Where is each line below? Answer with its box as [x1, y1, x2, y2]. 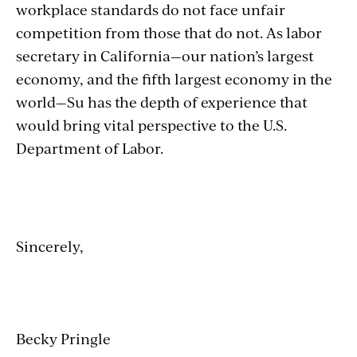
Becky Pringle [16, 328, 111, 348]
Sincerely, [16, 236, 84, 256]
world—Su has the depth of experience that [16, 92, 308, 112]
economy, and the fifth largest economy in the [16, 69, 332, 88]
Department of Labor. [16, 138, 167, 158]
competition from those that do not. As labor [16, 22, 322, 42]
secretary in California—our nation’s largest [16, 45, 314, 65]
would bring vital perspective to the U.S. [16, 115, 287, 135]
